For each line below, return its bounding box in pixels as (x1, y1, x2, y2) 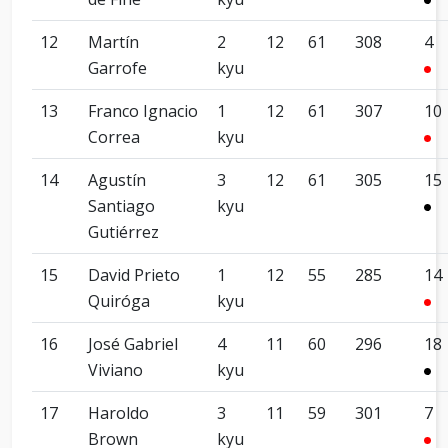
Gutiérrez (88, 221, 159, 243)
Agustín (88, 169, 146, 191)
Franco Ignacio (88, 100, 198, 122)
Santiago (88, 195, 155, 217)
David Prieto (88, 264, 180, 286)
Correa (88, 126, 140, 148)
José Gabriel (88, 333, 178, 355)
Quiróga (88, 290, 150, 312)
